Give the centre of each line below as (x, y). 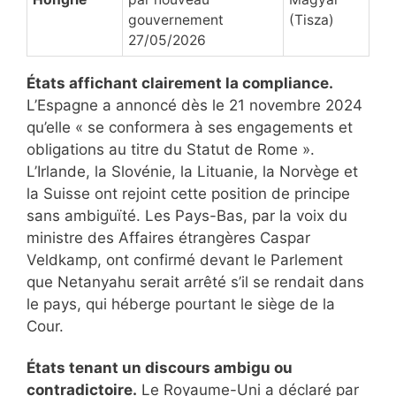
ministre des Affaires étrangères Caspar (168, 237)
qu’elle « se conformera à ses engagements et (190, 127)
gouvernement (176, 19)
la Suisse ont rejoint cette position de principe (188, 193)
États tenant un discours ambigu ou (160, 367)
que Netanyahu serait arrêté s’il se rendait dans (195, 282)
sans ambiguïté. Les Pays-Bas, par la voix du (187, 215)
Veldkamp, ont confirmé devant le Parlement (185, 259)
